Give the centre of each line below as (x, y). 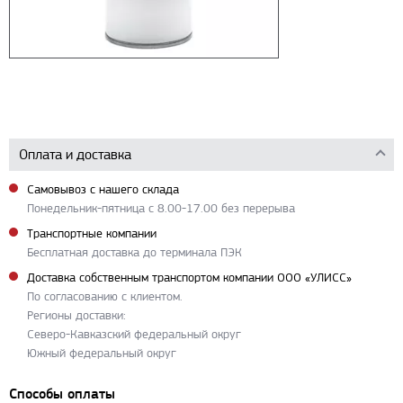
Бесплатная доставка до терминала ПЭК (134, 252)
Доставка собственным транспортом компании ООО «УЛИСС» (189, 278)
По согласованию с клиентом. (105, 296)
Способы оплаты (62, 394)
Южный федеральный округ (102, 353)
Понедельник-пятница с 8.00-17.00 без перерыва (161, 208)
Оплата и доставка (75, 154)
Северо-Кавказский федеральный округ (134, 334)
